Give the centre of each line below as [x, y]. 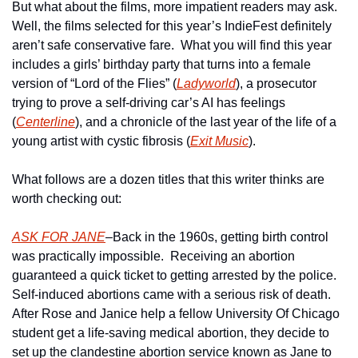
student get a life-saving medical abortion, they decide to [171, 333]
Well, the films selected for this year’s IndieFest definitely [172, 26]
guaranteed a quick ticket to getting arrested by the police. [174, 275]
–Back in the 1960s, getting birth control [217, 237]
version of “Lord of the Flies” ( [94, 84]
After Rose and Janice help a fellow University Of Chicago [176, 314]
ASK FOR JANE [59, 237]
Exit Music [219, 141]
